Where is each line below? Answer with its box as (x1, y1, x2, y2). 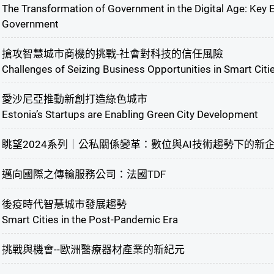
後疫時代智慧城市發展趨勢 (1, 198, 127, 211)
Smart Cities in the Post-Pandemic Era (1, 213, 178, 226)
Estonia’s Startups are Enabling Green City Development (1, 108, 258, 121)
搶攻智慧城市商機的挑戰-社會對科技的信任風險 (1, 48, 223, 61)
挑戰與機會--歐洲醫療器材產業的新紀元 (1, 243, 185, 256)
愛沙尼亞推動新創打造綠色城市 (1, 93, 147, 106)
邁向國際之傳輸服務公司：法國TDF (1, 168, 166, 181)
